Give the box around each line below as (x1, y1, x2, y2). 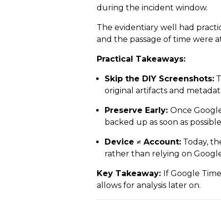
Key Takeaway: (97, 169, 163, 178)
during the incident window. (97, 3, 212, 12)
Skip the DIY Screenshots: (105, 74, 214, 83)
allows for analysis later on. (97, 181, 201, 190)
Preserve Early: (105, 106, 170, 115)
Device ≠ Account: (105, 137, 181, 147)
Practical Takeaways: (97, 54, 185, 64)
